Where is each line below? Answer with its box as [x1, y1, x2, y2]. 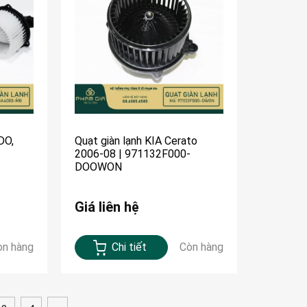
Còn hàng [179, 241, 223, 254]
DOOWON [75, 160, 123, 174]
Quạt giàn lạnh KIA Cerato [75, 134, 198, 148]
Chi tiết [112, 241, 147, 254]
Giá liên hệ [75, 199, 140, 216]
